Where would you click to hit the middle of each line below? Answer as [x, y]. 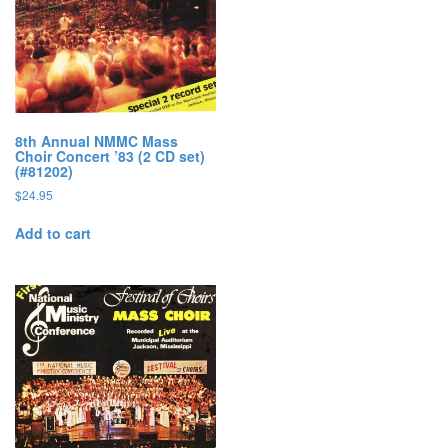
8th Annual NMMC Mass [96, 140]
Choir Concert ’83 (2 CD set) [110, 155]
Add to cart [53, 232]
